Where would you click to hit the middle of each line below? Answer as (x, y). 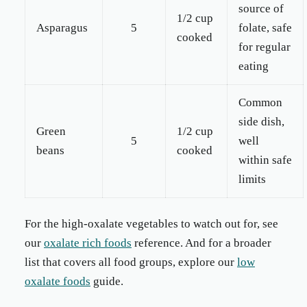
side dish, (261, 122)
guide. (107, 281)
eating (254, 66)
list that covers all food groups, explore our (131, 262)
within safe (265, 160)
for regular (265, 47)
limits (252, 179)
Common (260, 102)
